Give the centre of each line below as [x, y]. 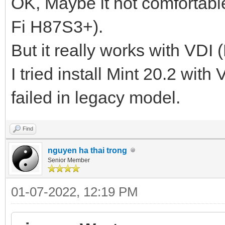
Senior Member [69, 160]
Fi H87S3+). [57, 26]
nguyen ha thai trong [87, 150]
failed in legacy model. [96, 97]
